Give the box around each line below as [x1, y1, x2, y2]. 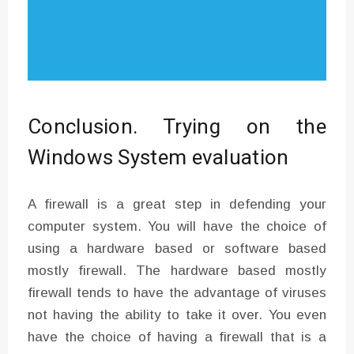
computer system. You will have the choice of [28, 218, 326, 234]
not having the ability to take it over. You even [28, 307, 326, 322]
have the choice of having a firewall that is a [28, 329, 326, 345]
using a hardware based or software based [28, 240, 326, 256]
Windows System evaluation [28, 142, 289, 173]
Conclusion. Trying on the [28, 111, 326, 142]
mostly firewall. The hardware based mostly [28, 262, 326, 278]
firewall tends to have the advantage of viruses [28, 284, 326, 300]
